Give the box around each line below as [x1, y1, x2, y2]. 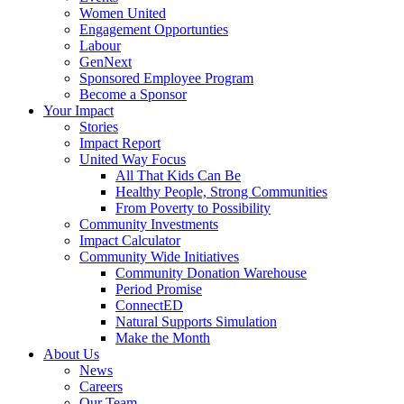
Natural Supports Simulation [115, 314, 277, 329]
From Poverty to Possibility [115, 200, 271, 216]
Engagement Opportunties [79, 22, 228, 37]
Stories [79, 119, 118, 134]
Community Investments [79, 216, 218, 232]
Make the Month [115, 330, 210, 345]
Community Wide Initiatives [79, 249, 239, 264]
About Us [43, 346, 99, 362]
